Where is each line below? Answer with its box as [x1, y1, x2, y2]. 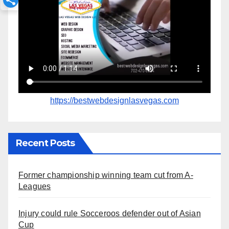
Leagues [18, 181, 51, 191]
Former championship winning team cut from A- [18, 170, 193, 179]
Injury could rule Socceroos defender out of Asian [18, 209, 201, 218]
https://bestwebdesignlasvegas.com [50, 96, 179, 105]
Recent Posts [16, 137, 75, 149]
